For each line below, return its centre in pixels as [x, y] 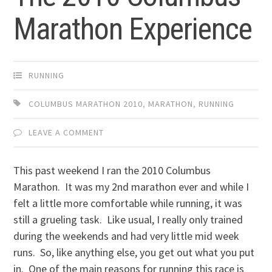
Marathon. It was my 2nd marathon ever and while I [131, 187]
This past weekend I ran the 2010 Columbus [112, 171]
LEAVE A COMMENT [66, 133]
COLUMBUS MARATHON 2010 [86, 104]
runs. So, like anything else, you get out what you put [134, 253]
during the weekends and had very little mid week [127, 236]
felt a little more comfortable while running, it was [128, 203]
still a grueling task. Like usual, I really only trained [128, 220]
